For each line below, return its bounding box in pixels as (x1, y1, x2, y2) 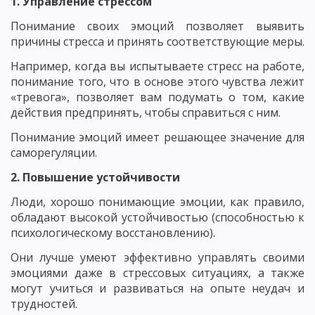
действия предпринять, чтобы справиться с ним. (11, 105, 281, 120)
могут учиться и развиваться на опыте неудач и (11, 281, 304, 296)
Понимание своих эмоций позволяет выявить (11, 18, 304, 34)
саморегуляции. (11, 145, 97, 160)
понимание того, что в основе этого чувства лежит (11, 74, 304, 89)
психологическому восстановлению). (11, 225, 215, 240)
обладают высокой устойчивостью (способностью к (11, 210, 304, 225)
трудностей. (11, 296, 77, 311)
